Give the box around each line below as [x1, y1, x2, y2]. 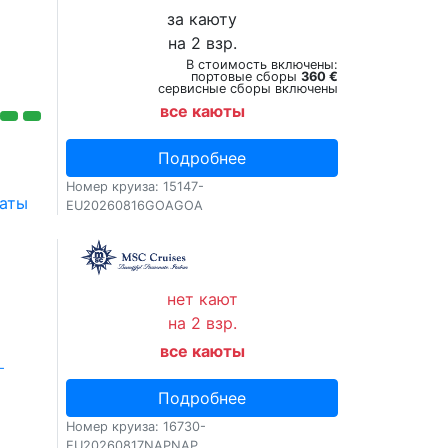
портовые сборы [190, 69, 301, 84]
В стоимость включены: [185, 57, 338, 72]
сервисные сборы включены [157, 81, 338, 96]
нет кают [166, 289, 238, 309]
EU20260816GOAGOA [66, 198, 204, 213]
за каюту [167, 9, 238, 29]
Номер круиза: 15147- [66, 179, 205, 194]
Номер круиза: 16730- [66, 419, 207, 434]
